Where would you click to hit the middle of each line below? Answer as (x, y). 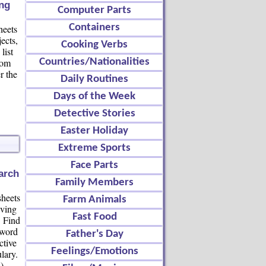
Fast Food (94, 217)
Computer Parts (94, 10)
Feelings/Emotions (94, 251)
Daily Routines (94, 79)
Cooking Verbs (94, 45)
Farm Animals (94, 200)
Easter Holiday (94, 131)
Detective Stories (94, 114)
